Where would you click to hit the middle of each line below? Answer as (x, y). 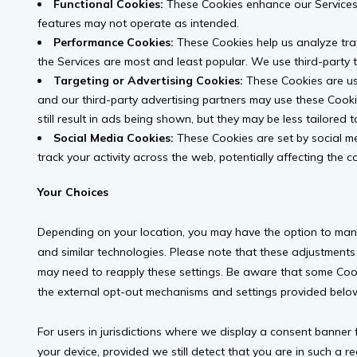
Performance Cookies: (114, 43)
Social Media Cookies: (114, 138)
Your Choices (73, 192)
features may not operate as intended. (138, 24)
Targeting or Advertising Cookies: (148, 81)
